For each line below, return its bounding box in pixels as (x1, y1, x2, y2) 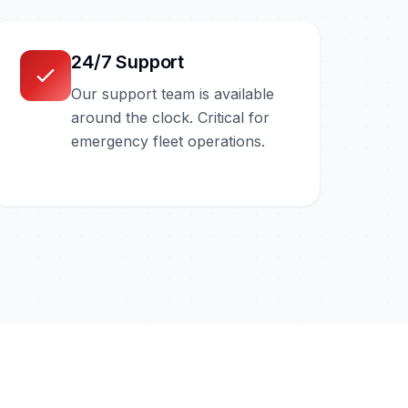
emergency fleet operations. (71, 131, 266, 150)
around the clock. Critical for (71, 107, 270, 127)
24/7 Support (71, 50, 184, 73)
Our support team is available (71, 84, 275, 103)
